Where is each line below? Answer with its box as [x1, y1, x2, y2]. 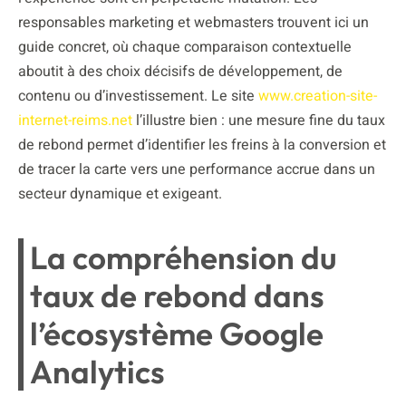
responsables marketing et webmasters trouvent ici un [18, 11, 369, 34]
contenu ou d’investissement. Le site [18, 84, 258, 107]
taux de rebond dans [30, 275, 324, 315]
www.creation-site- [258, 84, 377, 107]
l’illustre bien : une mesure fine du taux [132, 109, 385, 131]
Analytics [30, 351, 165, 391]
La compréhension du [30, 237, 336, 277]
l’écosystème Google [30, 313, 324, 353]
